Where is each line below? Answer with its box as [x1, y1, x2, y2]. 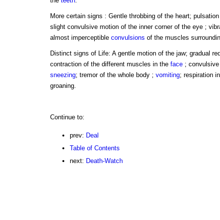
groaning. [50, 82, 76, 90]
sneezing [50, 71, 76, 79]
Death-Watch [85, 157, 123, 165]
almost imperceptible [50, 34, 111, 42]
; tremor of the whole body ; [75, 71, 156, 79]
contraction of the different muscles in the [50, 60, 170, 68]
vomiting [155, 71, 180, 79]
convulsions [110, 34, 145, 42]
